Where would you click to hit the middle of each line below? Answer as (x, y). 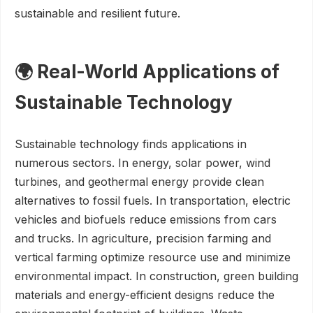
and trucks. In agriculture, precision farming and (143, 238)
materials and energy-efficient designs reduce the (145, 295)
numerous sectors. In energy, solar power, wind (143, 163)
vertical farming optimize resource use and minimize (153, 257)
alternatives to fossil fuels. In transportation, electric (153, 201)
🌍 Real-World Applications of (147, 72)
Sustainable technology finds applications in (131, 144)
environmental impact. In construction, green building (156, 276)
